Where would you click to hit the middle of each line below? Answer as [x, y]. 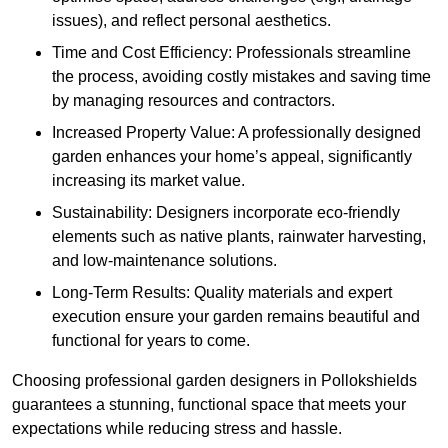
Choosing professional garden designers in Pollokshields [214, 381]
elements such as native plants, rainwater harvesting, [239, 237]
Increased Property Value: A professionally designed [236, 133]
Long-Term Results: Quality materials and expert [222, 293]
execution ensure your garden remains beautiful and [236, 317]
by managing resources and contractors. [193, 101]
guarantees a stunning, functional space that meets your [209, 405]
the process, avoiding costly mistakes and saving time [241, 77]
